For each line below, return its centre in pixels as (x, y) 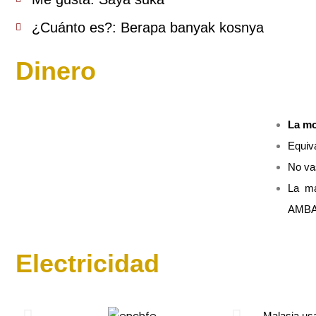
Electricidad (87, 264)
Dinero (56, 71)
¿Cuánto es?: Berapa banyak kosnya (147, 28)
